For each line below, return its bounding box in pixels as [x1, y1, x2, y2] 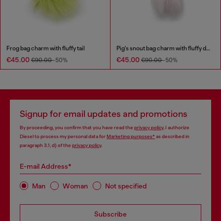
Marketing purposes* [107, 134, 155, 140]
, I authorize [163, 125, 189, 131]
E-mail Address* [20, 162, 72, 171]
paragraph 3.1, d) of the [20, 143, 72, 148]
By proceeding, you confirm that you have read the [20, 125, 134, 131]
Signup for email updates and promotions [20, 109, 187, 119]
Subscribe [94, 210, 127, 219]
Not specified [105, 182, 147, 190]
